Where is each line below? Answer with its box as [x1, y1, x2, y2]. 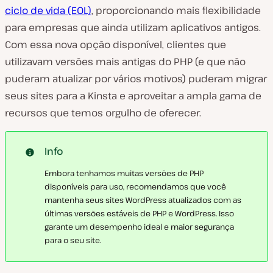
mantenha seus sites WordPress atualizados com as [44, 194, 241, 205]
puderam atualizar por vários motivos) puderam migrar [5, 71, 267, 85]
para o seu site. [44, 234, 101, 246]
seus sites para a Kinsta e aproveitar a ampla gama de [5, 88, 261, 102]
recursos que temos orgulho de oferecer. [5, 105, 201, 119]
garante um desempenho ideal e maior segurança [44, 221, 234, 232]
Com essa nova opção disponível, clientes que [5, 37, 226, 51]
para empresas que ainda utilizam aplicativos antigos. [5, 20, 261, 34]
